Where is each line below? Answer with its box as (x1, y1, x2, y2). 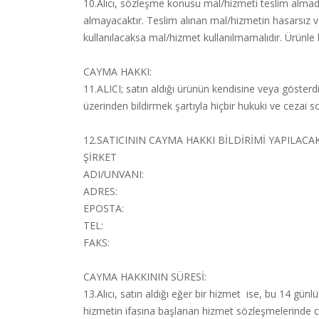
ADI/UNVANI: (83, 167, 144, 181)
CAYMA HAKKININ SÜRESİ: (83, 270, 206, 283)
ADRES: (83, 184, 117, 198)
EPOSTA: (83, 202, 124, 215)
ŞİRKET (83, 150, 120, 164)
